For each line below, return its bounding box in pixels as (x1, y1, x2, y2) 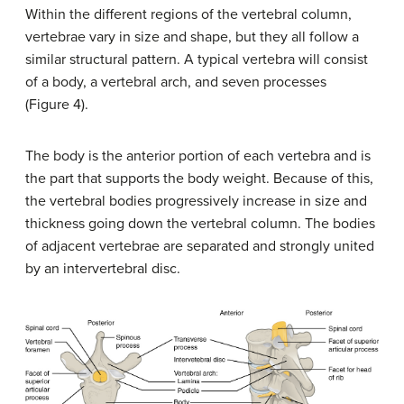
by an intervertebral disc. (25, 259, 180, 278)
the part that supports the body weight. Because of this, (25, 169, 373, 188)
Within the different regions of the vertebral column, (25, 5, 352, 23)
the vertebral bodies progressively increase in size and (25, 191, 367, 210)
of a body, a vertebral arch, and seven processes (25, 72, 326, 91)
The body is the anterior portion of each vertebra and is (25, 146, 371, 165)
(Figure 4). (25, 95, 88, 114)
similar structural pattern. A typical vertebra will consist (25, 50, 368, 69)
